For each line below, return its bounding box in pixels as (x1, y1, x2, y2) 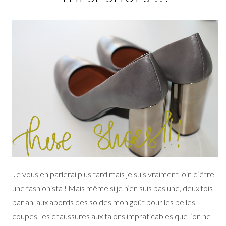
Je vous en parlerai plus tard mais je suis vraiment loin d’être (12, 169, 214, 179)
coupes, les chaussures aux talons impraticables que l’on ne (12, 211, 211, 221)
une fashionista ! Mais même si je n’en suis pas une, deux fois (12, 183, 213, 193)
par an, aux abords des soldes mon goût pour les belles (12, 197, 195, 207)
